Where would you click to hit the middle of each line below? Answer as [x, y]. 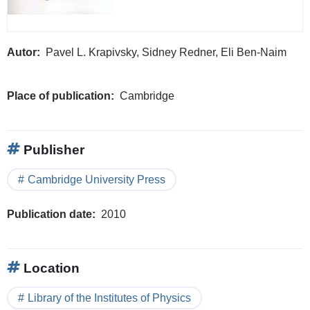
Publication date [49, 214]
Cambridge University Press [97, 179]
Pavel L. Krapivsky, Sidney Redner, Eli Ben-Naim [166, 52]
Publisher [52, 149]
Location [50, 268]
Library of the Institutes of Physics [109, 298]
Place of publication [59, 95]
